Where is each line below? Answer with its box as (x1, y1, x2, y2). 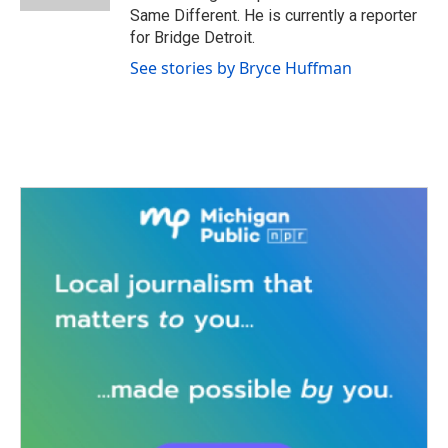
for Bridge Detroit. (130, 28, 255, 47)
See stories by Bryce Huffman (130, 57, 352, 79)
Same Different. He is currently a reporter (130, 6, 417, 25)
